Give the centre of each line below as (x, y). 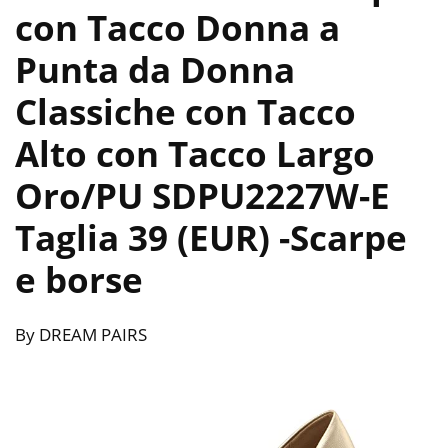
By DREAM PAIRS (81, 335)
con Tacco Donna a (177, 28)
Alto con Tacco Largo (195, 154)
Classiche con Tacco (185, 112)
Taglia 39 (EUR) (147, 238)
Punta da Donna (155, 70)
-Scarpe (343, 238)
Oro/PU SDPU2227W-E (202, 196)
